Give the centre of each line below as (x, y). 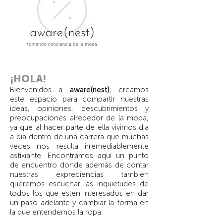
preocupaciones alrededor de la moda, (79, 118)
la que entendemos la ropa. (56, 212)
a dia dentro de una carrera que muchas (79, 137)
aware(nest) (89, 90)
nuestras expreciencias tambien (79, 175)
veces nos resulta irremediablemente (79, 146)
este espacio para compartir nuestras (79, 99)
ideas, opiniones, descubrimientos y (79, 109)
